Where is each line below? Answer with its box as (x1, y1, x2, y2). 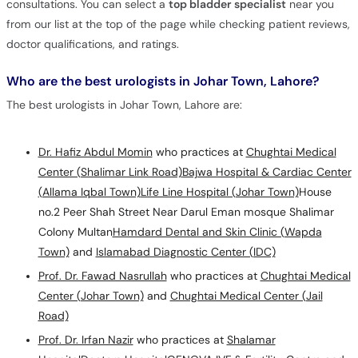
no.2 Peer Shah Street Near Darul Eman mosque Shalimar (38, 205, 334, 219)
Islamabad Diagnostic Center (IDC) (95, 245, 276, 259)
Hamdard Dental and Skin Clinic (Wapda (112, 225, 322, 239)
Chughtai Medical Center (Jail (169, 288, 323, 303)
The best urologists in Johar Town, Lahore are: (6, 97, 242, 112)
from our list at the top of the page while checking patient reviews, (6, 17, 350, 31)
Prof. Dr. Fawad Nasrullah (38, 268, 167, 283)
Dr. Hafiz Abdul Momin (38, 145, 153, 159)
